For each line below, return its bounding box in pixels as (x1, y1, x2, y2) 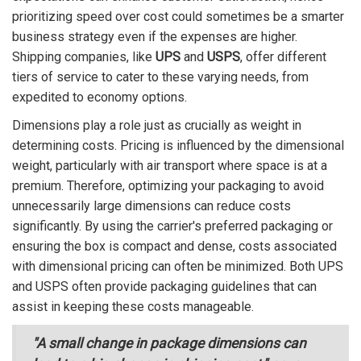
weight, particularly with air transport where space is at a (12, 158, 327, 174)
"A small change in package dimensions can (32, 335, 306, 352)
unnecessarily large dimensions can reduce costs (12, 198, 291, 214)
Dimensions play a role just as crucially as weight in (12, 118, 301, 134)
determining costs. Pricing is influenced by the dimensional (12, 138, 344, 154)
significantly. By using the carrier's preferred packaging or (12, 218, 333, 234)
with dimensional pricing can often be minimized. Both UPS (12, 259, 343, 275)
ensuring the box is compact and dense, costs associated (12, 239, 337, 255)
